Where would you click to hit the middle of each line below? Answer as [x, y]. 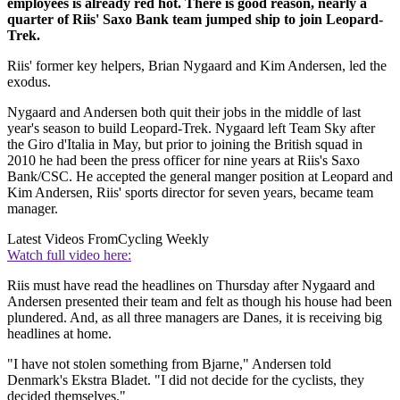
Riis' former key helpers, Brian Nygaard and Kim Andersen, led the [197, 65]
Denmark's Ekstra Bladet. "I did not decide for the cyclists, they [186, 379]
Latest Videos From [62, 238]
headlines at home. [59, 333]
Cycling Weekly [163, 238]
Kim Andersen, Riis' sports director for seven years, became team [190, 192]
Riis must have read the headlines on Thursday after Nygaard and [191, 285]
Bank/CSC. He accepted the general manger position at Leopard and [200, 176]
